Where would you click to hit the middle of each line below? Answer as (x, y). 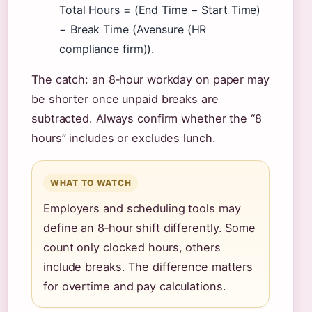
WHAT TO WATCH (91, 183)
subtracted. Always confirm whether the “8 (147, 118)
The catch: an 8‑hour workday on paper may (150, 79)
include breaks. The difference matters (148, 267)
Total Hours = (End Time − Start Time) (160, 10)
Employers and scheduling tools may (142, 208)
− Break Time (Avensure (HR (133, 29)
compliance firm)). (107, 49)
